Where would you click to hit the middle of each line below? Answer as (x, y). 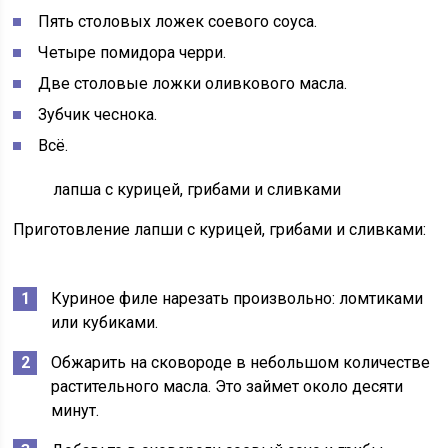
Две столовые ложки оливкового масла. (193, 83)
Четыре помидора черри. (132, 52)
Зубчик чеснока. (98, 114)
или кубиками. (105, 322)
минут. (75, 410)
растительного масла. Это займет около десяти (227, 386)
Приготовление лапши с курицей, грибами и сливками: (220, 229)
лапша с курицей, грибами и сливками (197, 189)
